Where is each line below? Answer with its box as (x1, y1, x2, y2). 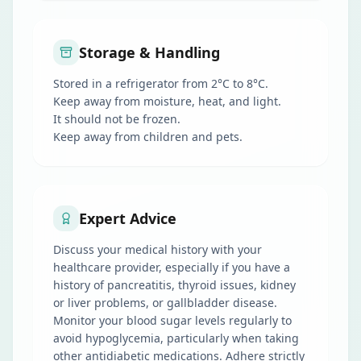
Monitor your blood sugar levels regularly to (53, 313, 292, 328)
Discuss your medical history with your (53, 242, 262, 257)
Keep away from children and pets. (53, 129, 243, 144)
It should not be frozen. (53, 111, 180, 127)
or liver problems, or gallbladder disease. (53, 295, 277, 310)
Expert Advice (79, 209, 176, 228)
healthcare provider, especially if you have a (53, 259, 290, 275)
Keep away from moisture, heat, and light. (53, 93, 281, 109)
